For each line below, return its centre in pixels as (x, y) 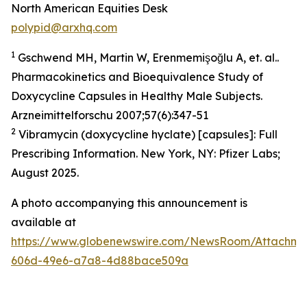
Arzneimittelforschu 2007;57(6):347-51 (110, 115)
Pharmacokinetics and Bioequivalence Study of (137, 77)
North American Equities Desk (89, 8)
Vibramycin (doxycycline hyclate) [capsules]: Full (147, 134)
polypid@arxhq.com (64, 27)
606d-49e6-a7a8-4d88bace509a (100, 260)
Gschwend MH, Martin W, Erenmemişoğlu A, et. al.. (147, 58)
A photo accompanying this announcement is (129, 203)
